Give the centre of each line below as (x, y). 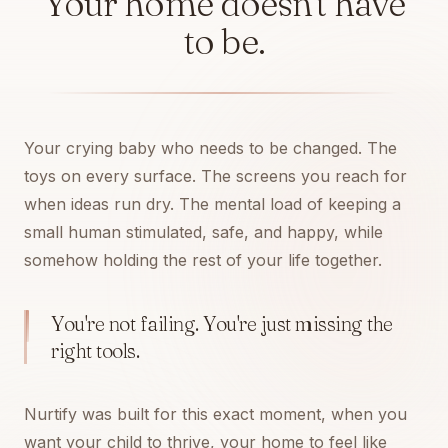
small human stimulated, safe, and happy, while (203, 232)
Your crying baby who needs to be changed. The (210, 148)
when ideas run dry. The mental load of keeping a (212, 204)
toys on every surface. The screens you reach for (215, 176)
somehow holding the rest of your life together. (203, 260)
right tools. (95, 350)
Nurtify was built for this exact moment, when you (215, 414)
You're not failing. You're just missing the (222, 323)
